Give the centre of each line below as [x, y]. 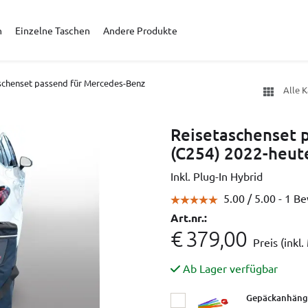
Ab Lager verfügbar [230, 268]
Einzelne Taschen [52, 30]
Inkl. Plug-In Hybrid [217, 176]
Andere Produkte [141, 30]
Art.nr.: [189, 218]
